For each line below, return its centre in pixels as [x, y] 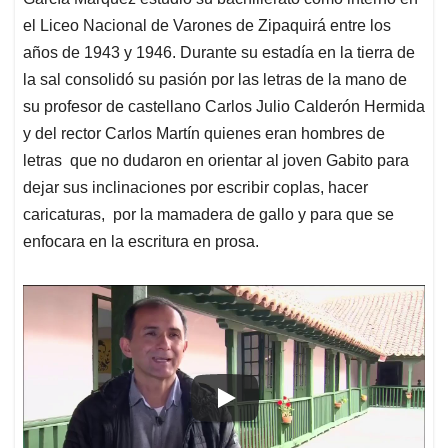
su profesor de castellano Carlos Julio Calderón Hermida [224, 107]
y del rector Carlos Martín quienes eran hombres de [204, 134]
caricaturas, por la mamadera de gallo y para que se [208, 215]
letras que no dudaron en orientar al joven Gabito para [216, 161]
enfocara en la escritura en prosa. [141, 242]
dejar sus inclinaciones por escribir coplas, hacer [195, 188]
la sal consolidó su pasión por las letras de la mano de [215, 80]
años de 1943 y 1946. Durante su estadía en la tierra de [219, 53]
